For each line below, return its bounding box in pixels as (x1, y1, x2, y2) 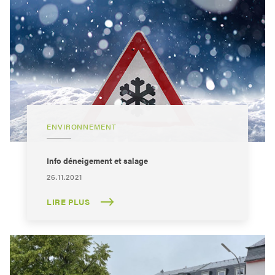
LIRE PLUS (47, 196, 90, 208)
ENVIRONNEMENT (47, 121, 117, 133)
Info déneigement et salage (47, 155, 148, 167)
